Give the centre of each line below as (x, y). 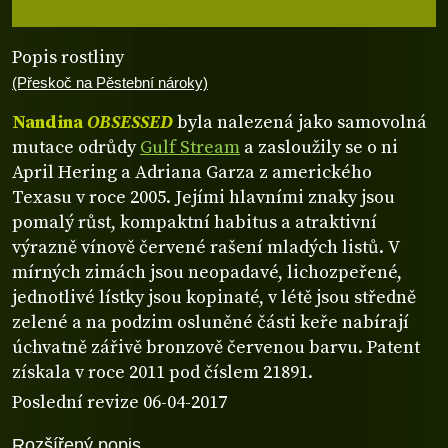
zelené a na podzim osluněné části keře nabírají (210, 323)
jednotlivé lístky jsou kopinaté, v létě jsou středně (214, 298)
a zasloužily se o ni (319, 148)
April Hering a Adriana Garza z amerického (192, 173)
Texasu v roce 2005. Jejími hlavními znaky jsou (203, 198)
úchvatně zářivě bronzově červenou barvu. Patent (216, 348)
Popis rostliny (68, 57)
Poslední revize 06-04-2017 (119, 403)
